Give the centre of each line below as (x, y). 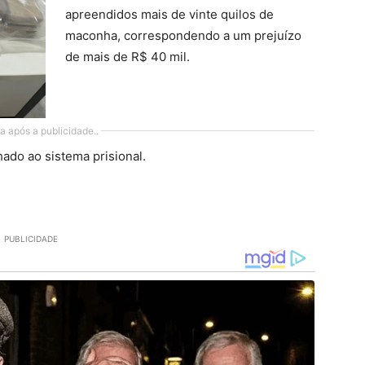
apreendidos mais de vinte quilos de (169, 14)
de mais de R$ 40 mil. (128, 57)
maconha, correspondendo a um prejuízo (183, 35)
